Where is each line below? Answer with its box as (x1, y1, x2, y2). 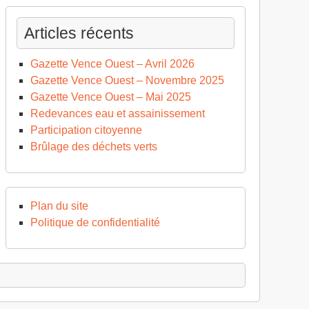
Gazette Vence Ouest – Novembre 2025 (30, 74, 224, 87)
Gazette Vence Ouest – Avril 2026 (30, 58, 195, 70)
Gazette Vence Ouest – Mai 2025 (30, 91, 191, 103)
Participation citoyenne (30, 124, 142, 137)
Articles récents (24, 24, 134, 43)
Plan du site (30, 200, 88, 212)
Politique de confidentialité (30, 217, 160, 229)
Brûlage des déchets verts (30, 141, 157, 153)
